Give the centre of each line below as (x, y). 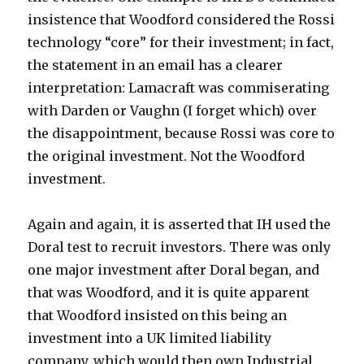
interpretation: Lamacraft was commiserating (179, 88)
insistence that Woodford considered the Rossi (182, 19)
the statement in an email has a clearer (156, 65)
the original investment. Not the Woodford (167, 156)
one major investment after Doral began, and (174, 270)
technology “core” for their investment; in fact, (181, 42)
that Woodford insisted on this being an (158, 315)
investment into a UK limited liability (150, 338)
